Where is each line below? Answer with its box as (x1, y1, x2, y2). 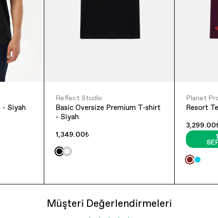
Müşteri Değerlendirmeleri (46, 196, 172, 210)
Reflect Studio (55, 93, 102, 102)
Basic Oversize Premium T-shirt (55, 102, 161, 112)
